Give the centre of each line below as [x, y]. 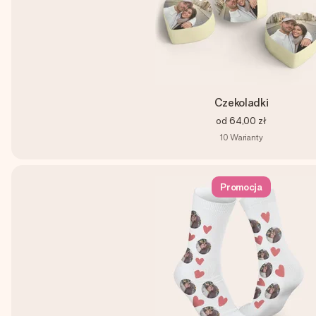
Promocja [241, 187]
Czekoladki [241, 103]
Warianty [247, 137]
